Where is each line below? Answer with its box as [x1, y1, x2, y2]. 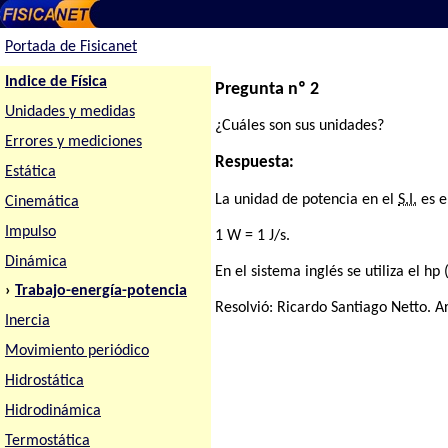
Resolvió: [215, 300, 278, 317]
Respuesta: [215, 154, 295, 172]
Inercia [4, 313, 50, 330]
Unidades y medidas [4, 104, 135, 121]
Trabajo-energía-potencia [14, 283, 187, 300]
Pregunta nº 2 [215, 80, 320, 100]
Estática [4, 163, 56, 180]
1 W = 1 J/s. [215, 228, 291, 245]
